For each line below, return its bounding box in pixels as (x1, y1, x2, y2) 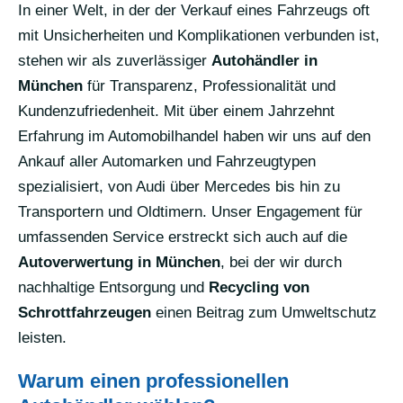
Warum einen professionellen (18, 369, 289, 392)
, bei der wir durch (220, 253, 342, 271)
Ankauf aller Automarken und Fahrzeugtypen (18, 152, 316, 170)
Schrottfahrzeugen (18, 303, 151, 321)
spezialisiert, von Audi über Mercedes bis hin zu (18, 177, 340, 195)
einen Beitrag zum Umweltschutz (151, 303, 377, 321)
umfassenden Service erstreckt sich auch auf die (18, 228, 347, 246)
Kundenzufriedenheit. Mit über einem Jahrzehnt (18, 102, 335, 120)
